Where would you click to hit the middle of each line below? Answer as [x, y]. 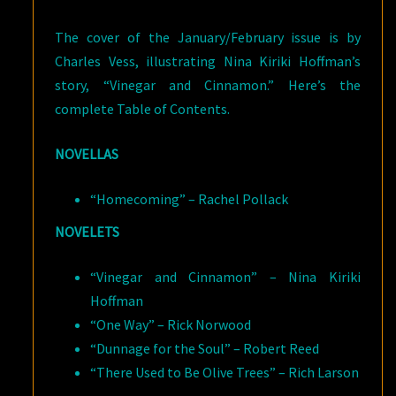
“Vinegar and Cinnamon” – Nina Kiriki [225, 277]
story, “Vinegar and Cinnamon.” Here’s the [208, 85]
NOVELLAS [87, 154]
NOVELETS [88, 232]
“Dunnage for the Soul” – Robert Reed [205, 348]
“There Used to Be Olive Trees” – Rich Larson [225, 372]
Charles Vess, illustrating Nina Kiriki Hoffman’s [208, 61]
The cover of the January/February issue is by [208, 37]
